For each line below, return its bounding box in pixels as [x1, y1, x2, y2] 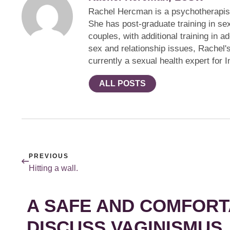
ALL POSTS [99, 79, 146, 88]
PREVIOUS [29, 152, 69, 160]
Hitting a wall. [29, 163, 78, 172]
